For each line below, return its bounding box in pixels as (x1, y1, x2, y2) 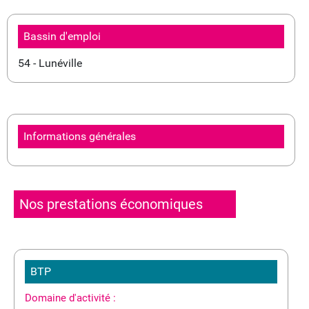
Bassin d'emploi (23, 30, 101, 43)
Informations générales (23, 130, 136, 143)
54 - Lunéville (18, 57, 82, 70)
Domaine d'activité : (25, 292, 116, 304)
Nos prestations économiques (19, 196, 203, 212)
